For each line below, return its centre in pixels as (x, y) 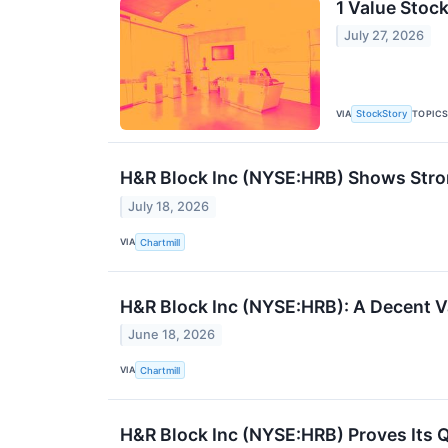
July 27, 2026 (384, 36)
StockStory (382, 114)
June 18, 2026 (172, 334)
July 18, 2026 (169, 206)
